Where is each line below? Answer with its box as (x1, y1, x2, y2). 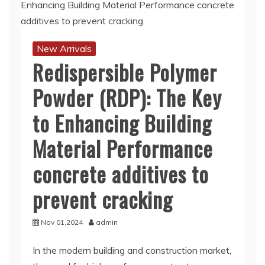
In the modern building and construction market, (33, 244, 231, 256)
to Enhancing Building (33, 107, 212, 138)
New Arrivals (37, 43, 92, 54)
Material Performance (33, 132, 213, 164)
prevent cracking (33, 183, 173, 215)
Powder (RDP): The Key (33, 82, 222, 113)
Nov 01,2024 (41, 218, 83, 227)
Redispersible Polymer (33, 56, 217, 88)
